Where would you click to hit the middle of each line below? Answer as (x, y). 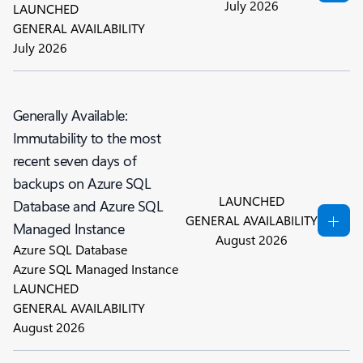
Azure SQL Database (70, 249)
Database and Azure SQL (88, 206)
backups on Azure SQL (82, 183)
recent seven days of (75, 160)
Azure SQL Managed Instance (96, 269)
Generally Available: (70, 115)
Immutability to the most (87, 138)
